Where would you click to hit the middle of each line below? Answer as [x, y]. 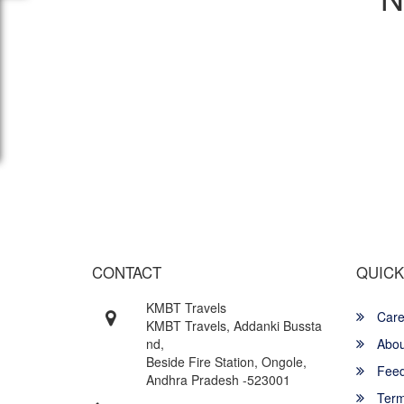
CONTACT [127, 272]
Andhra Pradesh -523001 [218, 379]
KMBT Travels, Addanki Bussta [234, 325]
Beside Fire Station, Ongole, [226, 361]
